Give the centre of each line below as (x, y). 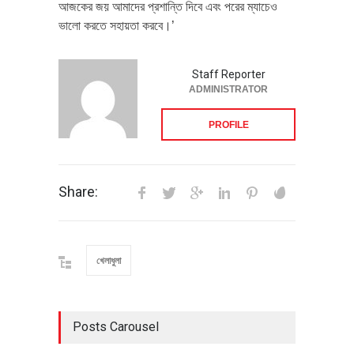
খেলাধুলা (109, 260)
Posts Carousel (116, 326)
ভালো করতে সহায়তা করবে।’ (117, 25)
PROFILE (228, 124)
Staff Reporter (228, 74)
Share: (78, 191)
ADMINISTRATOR (228, 89)
